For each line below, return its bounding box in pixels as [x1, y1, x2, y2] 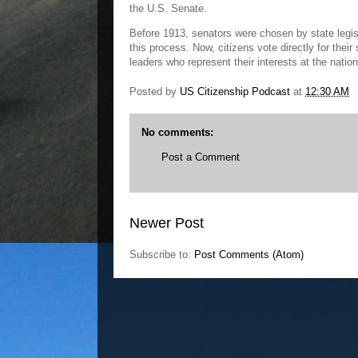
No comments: [141, 126, 213, 138]
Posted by [129, 86, 180, 98]
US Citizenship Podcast [180, 86, 290, 98]
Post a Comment [161, 151, 240, 163]
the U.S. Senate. [129, 2, 207, 14]
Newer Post [129, 214, 204, 231]
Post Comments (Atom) [194, 248, 304, 261]
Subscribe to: [129, 248, 194, 261]
